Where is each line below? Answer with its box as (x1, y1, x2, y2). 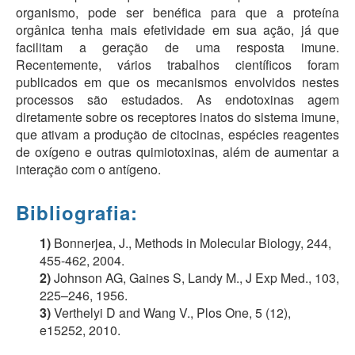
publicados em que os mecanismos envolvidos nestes (16, 72, 339, 91)
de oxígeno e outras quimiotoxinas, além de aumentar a (16, 142, 339, 161)
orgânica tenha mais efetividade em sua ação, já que (16, 20, 339, 39)
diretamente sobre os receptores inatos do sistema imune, (16, 107, 339, 126)
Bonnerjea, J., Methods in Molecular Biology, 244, (54, 233, 331, 252)
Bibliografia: (16, 198, 138, 226)
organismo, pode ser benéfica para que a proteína (16, 2, 339, 21)
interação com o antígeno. (16, 159, 161, 178)
